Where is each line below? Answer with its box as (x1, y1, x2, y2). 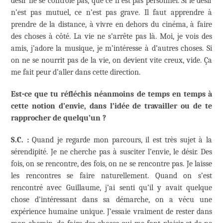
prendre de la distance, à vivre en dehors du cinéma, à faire (11, 20, 212, 29)
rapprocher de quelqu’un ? (11, 113, 106, 123)
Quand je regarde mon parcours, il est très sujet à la (28, 135, 213, 145)
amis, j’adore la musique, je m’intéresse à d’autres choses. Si (11, 44, 212, 53)
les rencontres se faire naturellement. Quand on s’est (11, 171, 212, 181)
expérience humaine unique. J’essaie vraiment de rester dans (11, 207, 212, 217)
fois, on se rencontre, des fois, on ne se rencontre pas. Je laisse (11, 159, 212, 169)
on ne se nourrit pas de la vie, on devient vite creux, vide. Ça (11, 56, 212, 65)
